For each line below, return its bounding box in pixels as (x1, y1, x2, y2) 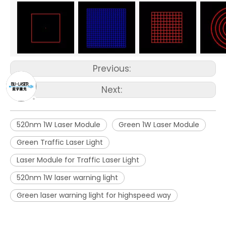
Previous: (93, 62, 133, 75)
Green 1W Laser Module (119, 119, 199, 130)
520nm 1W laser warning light (17, 172, 118, 183)
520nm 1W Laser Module (17, 119, 100, 130)
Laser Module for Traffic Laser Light (17, 154, 139, 165)
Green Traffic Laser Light (17, 137, 103, 147)
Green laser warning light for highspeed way (17, 190, 171, 200)
